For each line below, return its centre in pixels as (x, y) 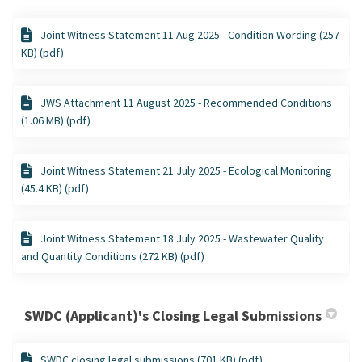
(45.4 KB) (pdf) (55, 188)
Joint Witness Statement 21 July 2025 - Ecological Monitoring (186, 170)
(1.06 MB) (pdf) (56, 120)
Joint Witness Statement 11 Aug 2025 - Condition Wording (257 (190, 34)
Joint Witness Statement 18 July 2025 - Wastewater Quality (182, 238)
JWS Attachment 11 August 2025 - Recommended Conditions (186, 102)
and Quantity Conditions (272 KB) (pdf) (113, 256)
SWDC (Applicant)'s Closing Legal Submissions (173, 315)
